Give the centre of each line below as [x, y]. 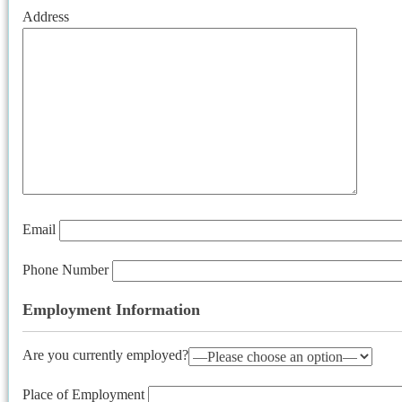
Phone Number [67, 270]
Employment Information [111, 310]
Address [46, 16]
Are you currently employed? [105, 355]
